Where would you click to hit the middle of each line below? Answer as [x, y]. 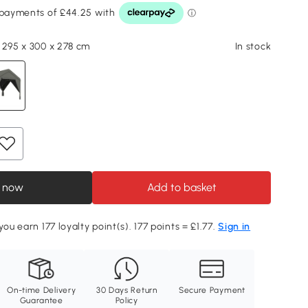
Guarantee [41, 301]
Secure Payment [212, 290]
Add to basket [181, 188]
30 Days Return [126, 290]
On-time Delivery [42, 290]
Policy [126, 301]
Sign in [234, 227]
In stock [253, 46]
